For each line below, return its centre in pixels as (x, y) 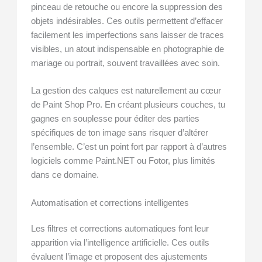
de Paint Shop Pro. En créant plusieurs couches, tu (128, 105)
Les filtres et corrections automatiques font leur (120, 228)
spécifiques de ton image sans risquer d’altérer (120, 133)
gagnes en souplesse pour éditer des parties (116, 119)
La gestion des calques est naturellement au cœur (126, 91)
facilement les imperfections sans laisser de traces (128, 35)
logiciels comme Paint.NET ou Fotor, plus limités (123, 161)
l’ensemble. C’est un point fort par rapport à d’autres (129, 147)
